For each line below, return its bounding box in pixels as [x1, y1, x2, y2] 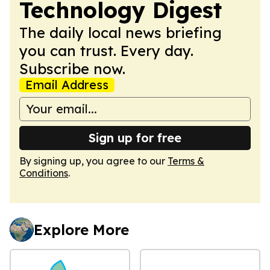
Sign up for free [89, 130, 181, 145]
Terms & [168, 154, 204, 167]
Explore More [34, 220, 129, 239]
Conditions [19, 166, 68, 179]
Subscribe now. [19, 59, 125, 78]
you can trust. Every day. [19, 41, 193, 60]
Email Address [25, 77, 108, 92]
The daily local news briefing [19, 23, 222, 42]
